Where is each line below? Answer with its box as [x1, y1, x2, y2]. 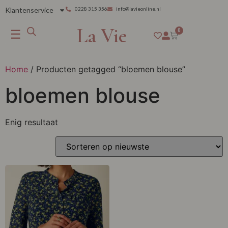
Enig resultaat [5, 117, 58, 127]
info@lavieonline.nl [116, 6, 161, 12]
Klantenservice [5, 6, 53, 14]
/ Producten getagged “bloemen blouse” [28, 64, 185, 74]
